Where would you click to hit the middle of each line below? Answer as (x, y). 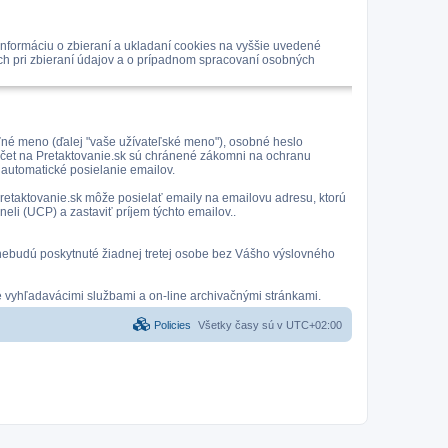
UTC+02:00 (314, 325)
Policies (171, 325)
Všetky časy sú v (242, 325)
